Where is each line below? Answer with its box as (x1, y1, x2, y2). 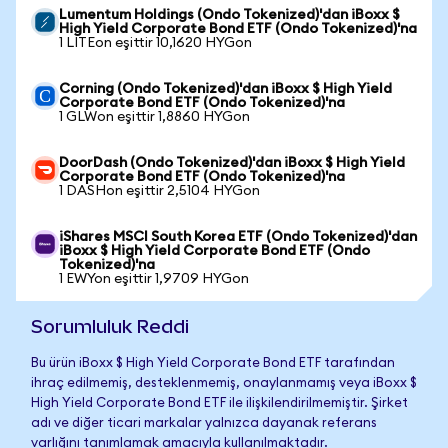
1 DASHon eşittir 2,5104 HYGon (59, 184, 260, 198)
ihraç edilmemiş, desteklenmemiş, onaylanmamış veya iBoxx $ (31, 377, 417, 390)
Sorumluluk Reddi (31, 316, 189, 337)
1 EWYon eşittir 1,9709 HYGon (59, 272, 249, 286)
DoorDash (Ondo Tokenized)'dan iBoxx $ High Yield (59, 156, 405, 170)
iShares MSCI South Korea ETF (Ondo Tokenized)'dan (59, 230, 417, 244)
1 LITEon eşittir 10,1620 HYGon (59, 36, 252, 50)
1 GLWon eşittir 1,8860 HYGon (59, 110, 250, 124)
